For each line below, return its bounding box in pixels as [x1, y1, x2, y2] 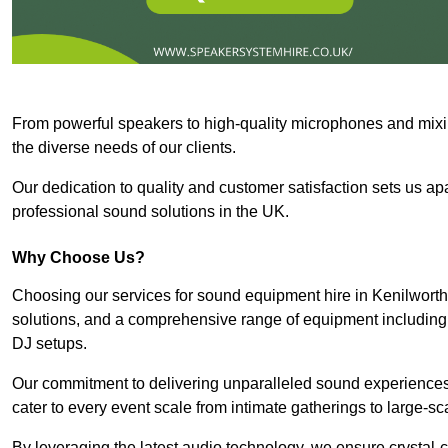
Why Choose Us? [12, 248, 145, 266]
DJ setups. [12, 334, 87, 352]
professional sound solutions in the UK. [12, 202, 289, 220]
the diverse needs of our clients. [12, 138, 236, 156]
